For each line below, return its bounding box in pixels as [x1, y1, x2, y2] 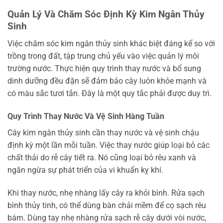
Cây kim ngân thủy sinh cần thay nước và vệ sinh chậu [7, 127, 199, 137]
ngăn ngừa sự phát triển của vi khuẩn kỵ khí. [7, 165, 163, 175]
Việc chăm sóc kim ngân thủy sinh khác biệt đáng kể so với [7, 39, 215, 49]
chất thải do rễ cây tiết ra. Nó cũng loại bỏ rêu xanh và [7, 152, 196, 162]
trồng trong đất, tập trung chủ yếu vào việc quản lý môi [7, 51, 199, 61]
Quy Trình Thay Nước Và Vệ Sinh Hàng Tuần [7, 111, 164, 121]
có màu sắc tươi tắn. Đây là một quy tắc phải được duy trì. [7, 89, 212, 99]
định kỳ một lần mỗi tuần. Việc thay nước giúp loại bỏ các [7, 140, 210, 150]
